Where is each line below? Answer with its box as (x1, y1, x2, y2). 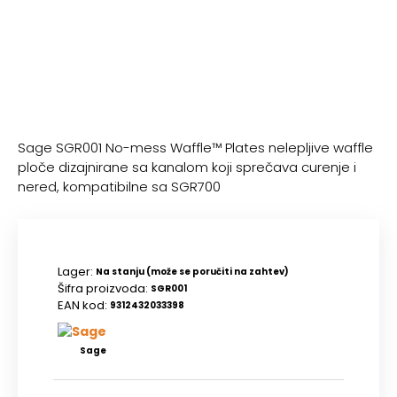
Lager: (58, 263, 93, 280)
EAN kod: (58, 297, 107, 314)
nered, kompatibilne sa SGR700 (18, 177, 221, 196)
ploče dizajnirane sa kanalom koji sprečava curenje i (18, 158, 356, 176)
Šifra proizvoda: (58, 280, 148, 297)
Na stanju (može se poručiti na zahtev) (96, 265, 289, 278)
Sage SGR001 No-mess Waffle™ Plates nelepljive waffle (18, 138, 373, 157)
